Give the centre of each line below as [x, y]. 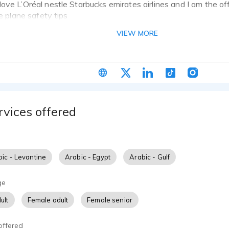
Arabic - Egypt [88, 157]
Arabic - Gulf [150, 157]
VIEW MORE [138, 33]
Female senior [110, 200]
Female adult [48, 200]
